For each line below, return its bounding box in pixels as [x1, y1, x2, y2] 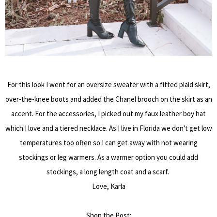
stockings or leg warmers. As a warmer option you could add [19, 152, 198, 162]
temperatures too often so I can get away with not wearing [19, 138, 198, 147]
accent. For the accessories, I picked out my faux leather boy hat [11, 108, 206, 118]
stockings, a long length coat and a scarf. [46, 167, 170, 176]
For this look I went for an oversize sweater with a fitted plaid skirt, [7, 79, 210, 89]
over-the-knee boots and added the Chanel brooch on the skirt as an [5, 94, 212, 104]
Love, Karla [92, 181, 125, 191]
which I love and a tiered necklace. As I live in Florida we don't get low [5, 123, 212, 133]
